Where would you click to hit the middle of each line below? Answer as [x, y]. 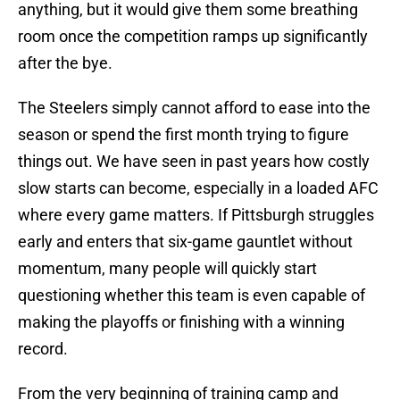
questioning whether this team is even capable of [192, 296]
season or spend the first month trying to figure [183, 135]
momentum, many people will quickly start [167, 269]
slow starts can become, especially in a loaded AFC [198, 188]
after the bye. [65, 63]
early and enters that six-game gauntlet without [185, 242]
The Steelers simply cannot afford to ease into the [194, 108]
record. [43, 349]
